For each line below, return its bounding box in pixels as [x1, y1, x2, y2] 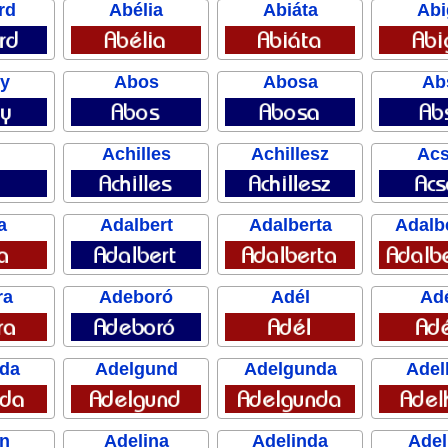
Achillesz [251, 143, 329, 164]
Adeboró [99, 287, 173, 308]
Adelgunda [243, 358, 337, 379]
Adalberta [248, 215, 332, 236]
